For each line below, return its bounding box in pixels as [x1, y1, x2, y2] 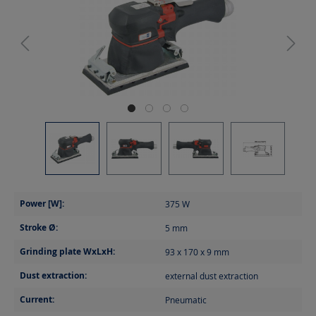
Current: [20, 293, 54, 305]
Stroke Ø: [20, 221, 58, 233]
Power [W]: [20, 197, 64, 209]
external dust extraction [165, 269, 258, 281]
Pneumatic [165, 293, 207, 305]
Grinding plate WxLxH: [20, 245, 115, 257]
